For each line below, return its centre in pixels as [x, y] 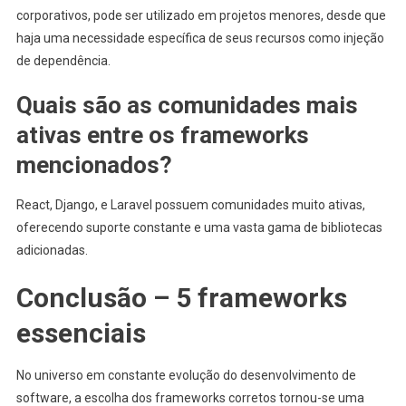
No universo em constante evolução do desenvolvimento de [186, 375]
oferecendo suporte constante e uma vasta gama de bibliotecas [199, 227]
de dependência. [63, 60]
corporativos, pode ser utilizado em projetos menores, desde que [201, 15]
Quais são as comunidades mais [187, 105]
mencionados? [94, 164]
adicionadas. [52, 250]
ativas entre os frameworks [162, 135]
